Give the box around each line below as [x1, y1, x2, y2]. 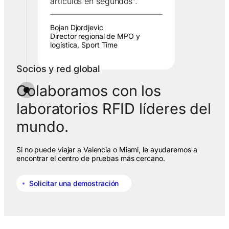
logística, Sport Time [50, 40, 118, 50]
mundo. [16, 118, 68, 136]
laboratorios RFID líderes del [16, 100, 212, 118]
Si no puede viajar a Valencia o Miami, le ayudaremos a [16, 145, 197, 154]
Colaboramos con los [16, 82, 162, 100]
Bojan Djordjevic [50, 23, 103, 32]
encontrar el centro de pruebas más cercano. [16, 154, 165, 163]
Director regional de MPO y [50, 32, 140, 41]
